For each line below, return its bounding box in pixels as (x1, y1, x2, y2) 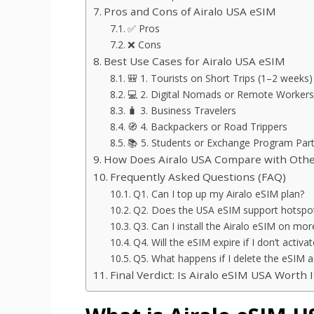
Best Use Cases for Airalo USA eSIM (104, 53, 286, 68)
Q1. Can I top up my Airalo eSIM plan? (132, 186, 304, 200)
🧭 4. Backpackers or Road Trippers (127, 119, 287, 133)
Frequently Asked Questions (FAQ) (110, 169, 287, 184)
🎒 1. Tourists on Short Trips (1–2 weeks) (127, 71, 313, 85)
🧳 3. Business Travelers (127, 103, 236, 117)
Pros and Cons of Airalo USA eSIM (104, 4, 277, 18)
